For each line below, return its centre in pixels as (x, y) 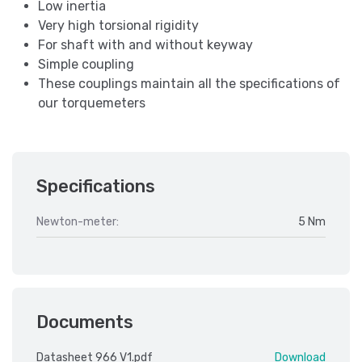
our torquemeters (92, 103)
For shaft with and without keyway (145, 45)
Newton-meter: (78, 222)
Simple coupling (86, 65)
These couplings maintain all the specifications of (189, 84)
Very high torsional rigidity (118, 26)
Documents (85, 322)
